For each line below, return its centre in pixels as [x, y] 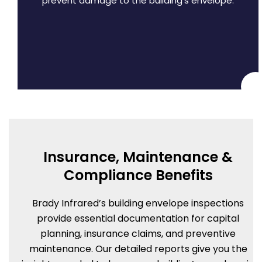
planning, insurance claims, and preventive [138, 234]
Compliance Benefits [138, 175]
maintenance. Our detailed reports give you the [138, 249]
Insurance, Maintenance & [138, 157]
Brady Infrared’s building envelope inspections [138, 204]
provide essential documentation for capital [138, 219]
